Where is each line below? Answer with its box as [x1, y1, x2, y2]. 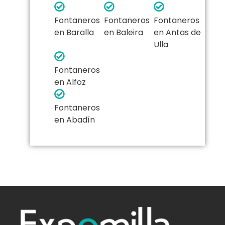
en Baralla [54, 27, 94, 38]
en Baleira [104, 27, 143, 38]
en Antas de [154, 27, 201, 38]
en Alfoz [54, 76, 86, 88]
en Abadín [54, 114, 95, 126]
